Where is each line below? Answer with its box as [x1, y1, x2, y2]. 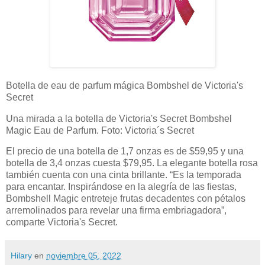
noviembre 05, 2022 [46, 251, 121, 261]
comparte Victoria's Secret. [6, 217, 118, 228]
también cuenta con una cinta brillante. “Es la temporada [6, 170, 241, 180]
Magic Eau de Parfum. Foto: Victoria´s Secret [6, 125, 194, 135]
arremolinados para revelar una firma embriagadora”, [6, 205, 227, 216]
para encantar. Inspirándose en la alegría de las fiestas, [6, 182, 237, 192]
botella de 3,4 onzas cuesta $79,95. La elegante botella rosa [6, 158, 258, 169]
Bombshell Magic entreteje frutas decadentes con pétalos [6, 193, 245, 204]
